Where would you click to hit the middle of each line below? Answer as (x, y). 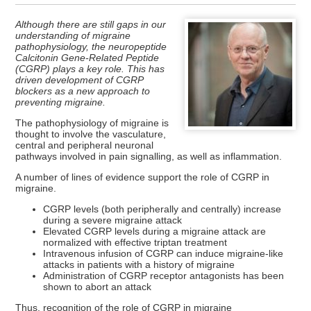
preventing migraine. (61, 102)
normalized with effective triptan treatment (135, 242)
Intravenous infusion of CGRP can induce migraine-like (163, 253)
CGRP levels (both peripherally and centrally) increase (162, 209)
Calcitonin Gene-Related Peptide (87, 57)
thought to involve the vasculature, (91, 134)
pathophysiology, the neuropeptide (91, 46)
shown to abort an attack (98, 286)
